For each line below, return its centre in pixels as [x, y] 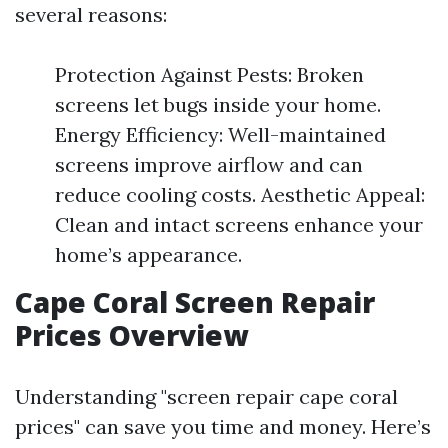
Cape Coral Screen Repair [195, 302]
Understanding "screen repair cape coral [206, 396]
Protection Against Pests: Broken [209, 74]
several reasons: [91, 14]
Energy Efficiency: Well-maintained [220, 134]
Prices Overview [131, 335]
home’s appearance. [148, 254]
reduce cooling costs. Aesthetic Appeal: [240, 194]
